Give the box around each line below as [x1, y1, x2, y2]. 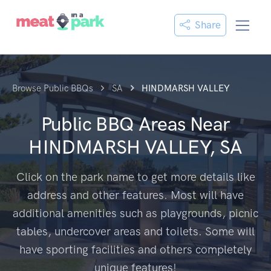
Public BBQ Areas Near [41, 113, 230, 135]
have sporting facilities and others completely [19, 243, 252, 256]
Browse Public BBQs [12, 83, 93, 94]
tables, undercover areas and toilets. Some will [16, 224, 255, 238]
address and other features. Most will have [27, 188, 244, 202]
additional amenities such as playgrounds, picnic [13, 206, 258, 220]
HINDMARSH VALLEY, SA [28, 135, 243, 158]
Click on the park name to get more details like [16, 170, 255, 184]
